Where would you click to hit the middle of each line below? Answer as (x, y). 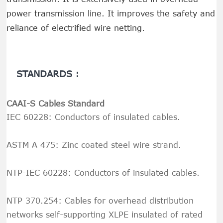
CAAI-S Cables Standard (56, 104)
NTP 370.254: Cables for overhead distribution (100, 201)
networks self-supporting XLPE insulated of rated (105, 215)
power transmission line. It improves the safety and (111, 13)
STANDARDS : (48, 74)
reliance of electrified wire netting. (76, 28)
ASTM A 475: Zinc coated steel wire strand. (94, 145)
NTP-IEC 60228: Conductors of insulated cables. (103, 173)
